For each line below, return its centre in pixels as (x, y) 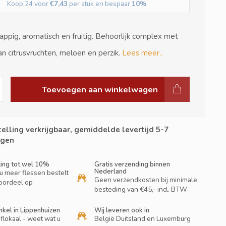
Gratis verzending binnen (132, 164)
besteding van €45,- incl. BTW (141, 189)
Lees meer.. (142, 53)
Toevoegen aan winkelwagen (100, 89)
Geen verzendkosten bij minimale (146, 180)
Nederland (111, 172)
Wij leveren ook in (122, 210)
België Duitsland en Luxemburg (143, 219)
